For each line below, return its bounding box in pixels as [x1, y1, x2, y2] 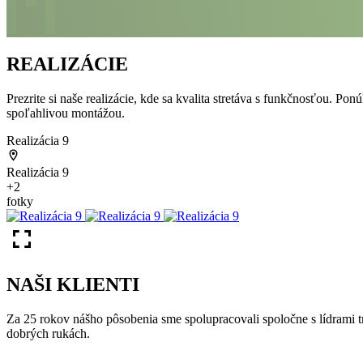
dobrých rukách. [6, 327, 90, 341]
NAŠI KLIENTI [6, 274, 139, 296]
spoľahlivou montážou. [6, 106, 125, 121]
